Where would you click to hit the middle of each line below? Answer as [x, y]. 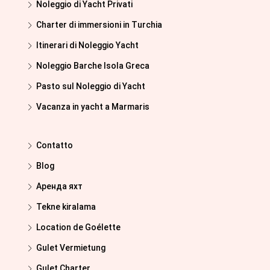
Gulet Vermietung [71, 248]
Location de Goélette [78, 228]
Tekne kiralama [66, 207]
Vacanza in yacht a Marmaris [93, 107]
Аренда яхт [59, 187]
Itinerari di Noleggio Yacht [87, 46]
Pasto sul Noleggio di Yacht [91, 86]
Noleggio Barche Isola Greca [93, 66]
